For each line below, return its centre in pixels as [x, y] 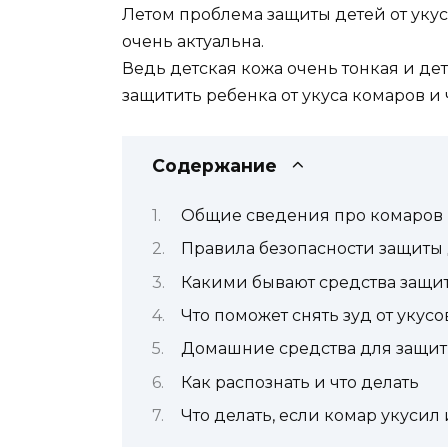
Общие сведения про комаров [312, 215]
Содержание [214, 166]
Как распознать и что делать [300, 382]
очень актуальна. [193, 42]
